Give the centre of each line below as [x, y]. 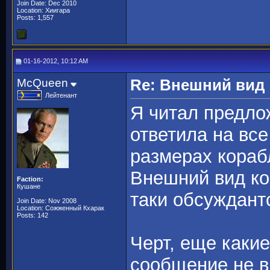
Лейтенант [61, 95]
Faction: [30, 179]
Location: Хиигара [43, 10]
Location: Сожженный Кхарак [61, 208]
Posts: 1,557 [35, 17]
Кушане [29, 186]
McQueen [42, 83]
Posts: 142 [33, 215]
